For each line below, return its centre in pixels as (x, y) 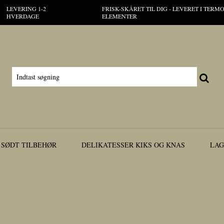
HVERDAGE (22, 16)
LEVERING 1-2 (26, 8)
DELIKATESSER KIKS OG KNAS (133, 145)
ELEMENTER (120, 16)
